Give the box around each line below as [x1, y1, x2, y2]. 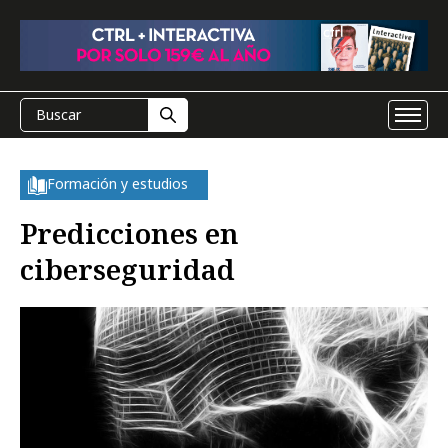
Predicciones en [20, 214, 239, 252]
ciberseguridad [20, 250, 235, 288]
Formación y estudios [47, 174, 188, 193]
